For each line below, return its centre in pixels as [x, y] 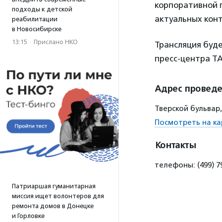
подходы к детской [42, 9]
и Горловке [28, 216]
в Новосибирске [37, 29]
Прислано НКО [56, 42]
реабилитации [35, 19]
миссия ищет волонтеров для [58, 196]
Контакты [175, 145]
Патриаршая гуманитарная [54, 186]
